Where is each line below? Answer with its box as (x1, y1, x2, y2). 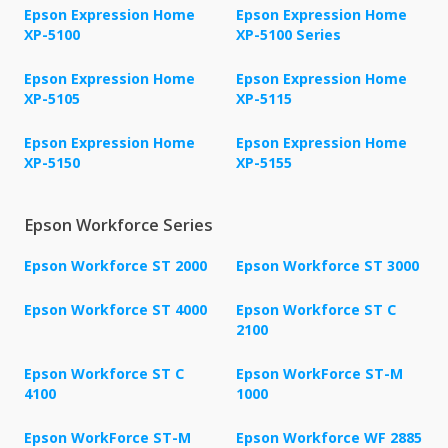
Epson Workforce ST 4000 (24, 300, 207, 320)
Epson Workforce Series (24, 214, 213, 237)
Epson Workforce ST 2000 (24, 256, 207, 276)
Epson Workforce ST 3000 (236, 256, 419, 276)
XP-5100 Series (236, 25, 341, 45)
